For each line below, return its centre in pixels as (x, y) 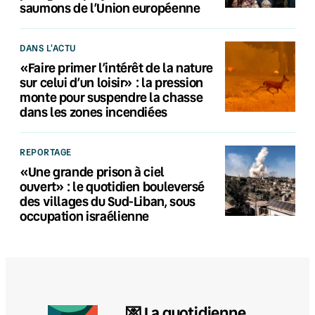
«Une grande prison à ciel (92, 171)
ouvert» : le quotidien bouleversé (112, 186)
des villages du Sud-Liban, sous (108, 201)
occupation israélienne (85, 216)
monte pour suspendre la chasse (111, 97)
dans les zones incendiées (94, 111)
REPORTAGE (46, 152)
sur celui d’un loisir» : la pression (112, 82)
